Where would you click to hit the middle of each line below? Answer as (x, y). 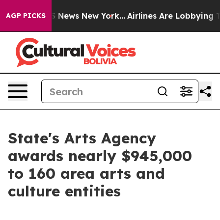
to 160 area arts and (86, 173)
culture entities (64, 191)
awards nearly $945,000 (100, 156)
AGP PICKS (26, 16)
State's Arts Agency (82, 138)
